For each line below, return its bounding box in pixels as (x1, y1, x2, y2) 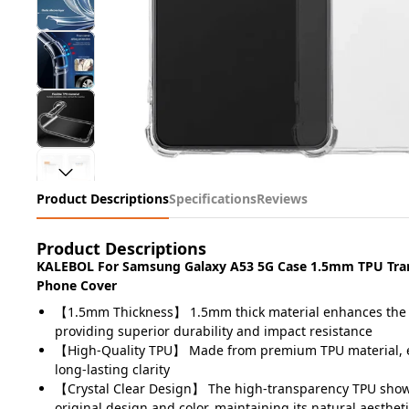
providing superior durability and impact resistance (55, 322, 372, 340)
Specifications (169, 190, 257, 207)
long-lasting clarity (55, 361, 170, 378)
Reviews (257, 190, 308, 207)
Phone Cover (37, 277, 117, 294)
